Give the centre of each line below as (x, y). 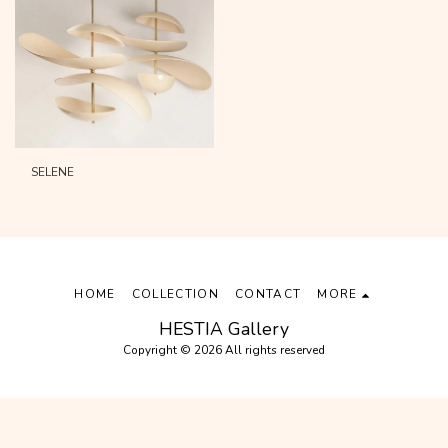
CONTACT (268, 293)
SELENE (52, 172)
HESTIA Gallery (224, 328)
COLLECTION (175, 293)
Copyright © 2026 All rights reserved (224, 349)
